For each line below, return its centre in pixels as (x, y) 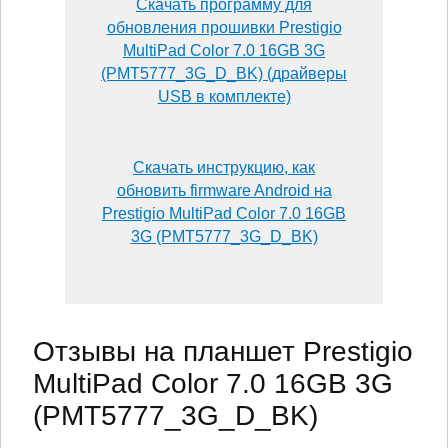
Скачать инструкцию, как (224, 167)
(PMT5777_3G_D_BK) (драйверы (224, 73)
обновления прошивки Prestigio (224, 27)
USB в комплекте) (224, 96)
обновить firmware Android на (224, 190)
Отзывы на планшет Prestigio (223, 351)
